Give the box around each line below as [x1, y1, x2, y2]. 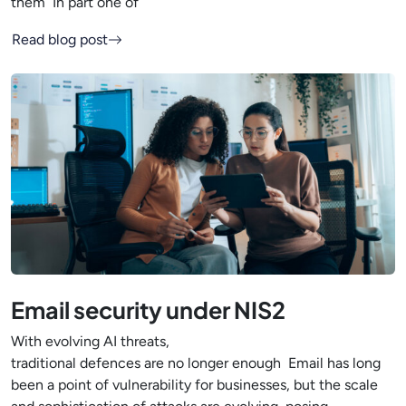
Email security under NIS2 [11, 295, 289, 324]
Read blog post [12, 30, 108, 48]
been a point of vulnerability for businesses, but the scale [11, 375, 378, 393]
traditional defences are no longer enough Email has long [11, 353, 381, 372]
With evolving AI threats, [11, 332, 169, 350]
